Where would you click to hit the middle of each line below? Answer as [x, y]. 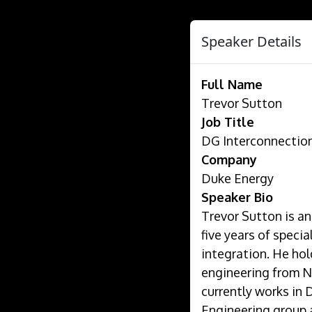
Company [229, 159]
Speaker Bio [237, 197]
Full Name [232, 84]
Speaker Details [251, 41]
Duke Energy [237, 178]
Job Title [228, 122]
